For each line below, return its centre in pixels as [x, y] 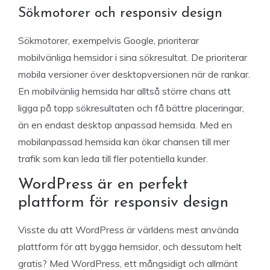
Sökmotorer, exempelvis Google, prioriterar [108, 40]
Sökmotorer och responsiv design [122, 14]
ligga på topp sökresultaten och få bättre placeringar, [131, 108]
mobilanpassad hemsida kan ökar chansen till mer [124, 142]
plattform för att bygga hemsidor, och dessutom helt [130, 246]
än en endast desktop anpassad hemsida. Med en [125, 125]
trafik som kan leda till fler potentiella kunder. [113, 159]
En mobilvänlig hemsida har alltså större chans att [124, 91]
